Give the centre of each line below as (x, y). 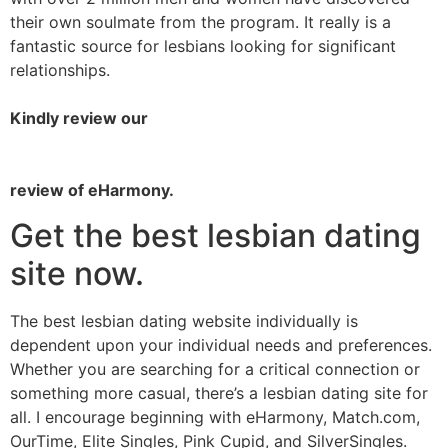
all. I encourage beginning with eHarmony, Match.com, (215, 416)
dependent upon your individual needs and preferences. (221, 344)
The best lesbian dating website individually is (184, 320)
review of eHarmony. (92, 190)
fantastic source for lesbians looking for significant (203, 46)
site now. (77, 273)
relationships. (60, 70)
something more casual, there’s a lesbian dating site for (219, 392)
